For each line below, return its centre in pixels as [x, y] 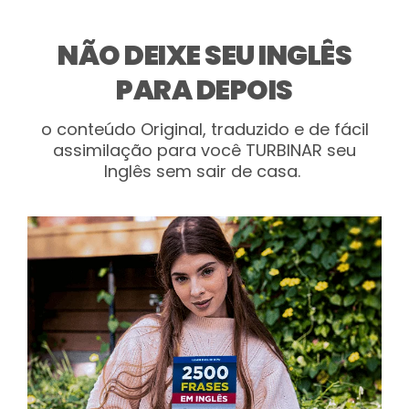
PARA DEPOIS [204, 91]
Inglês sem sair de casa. [204, 172]
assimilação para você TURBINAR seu [204, 151]
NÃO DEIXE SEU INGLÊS [204, 56]
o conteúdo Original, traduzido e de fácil [204, 130]
